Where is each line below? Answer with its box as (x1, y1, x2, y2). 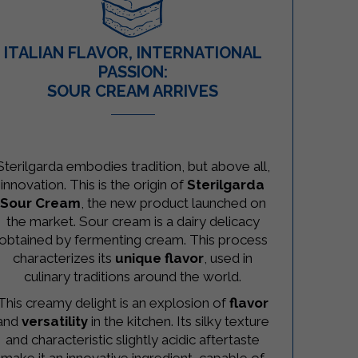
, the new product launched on (80, 195, 266, 212)
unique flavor (115, 250, 205, 267)
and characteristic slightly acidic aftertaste (6, 332, 261, 348)
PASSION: (97, 62, 168, 82)
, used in (204, 250, 253, 267)
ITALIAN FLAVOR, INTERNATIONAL (3, 43, 262, 63)
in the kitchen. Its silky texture (88, 313, 270, 330)
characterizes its (13, 250, 116, 267)
